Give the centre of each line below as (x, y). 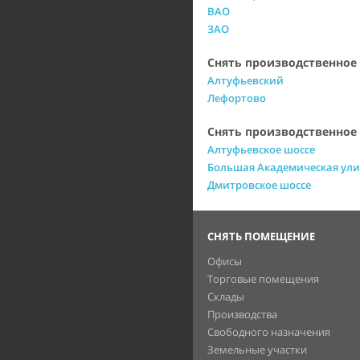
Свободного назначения (269, 332)
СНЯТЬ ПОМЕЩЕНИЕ (261, 236)
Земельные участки (257, 350)
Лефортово (237, 98)
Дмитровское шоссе (259, 185)
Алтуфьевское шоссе (261, 149)
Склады (226, 297)
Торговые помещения (263, 279)
